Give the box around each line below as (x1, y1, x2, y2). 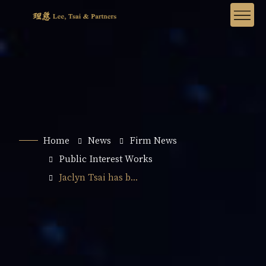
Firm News (129, 134, 177, 146)
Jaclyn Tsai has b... (59, 171, 138, 183)
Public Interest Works (59, 153, 153, 164)
